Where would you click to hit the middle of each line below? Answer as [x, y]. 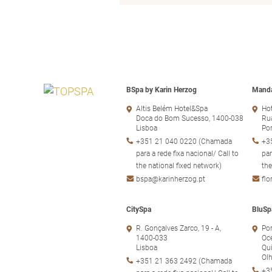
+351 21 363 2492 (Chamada [184, 261]
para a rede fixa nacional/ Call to [187, 153]
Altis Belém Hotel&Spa [172, 108]
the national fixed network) [179, 165]
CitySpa [139, 209]
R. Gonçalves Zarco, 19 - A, [178, 228]
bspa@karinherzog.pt [171, 179]
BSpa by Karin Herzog [161, 90]
